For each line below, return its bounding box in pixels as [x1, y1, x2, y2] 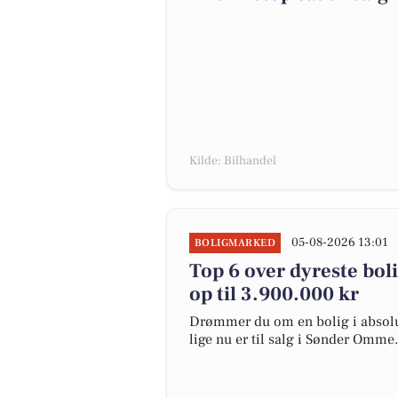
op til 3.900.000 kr [189, 282, 359, 306]
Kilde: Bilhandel [189, 153, 276, 169]
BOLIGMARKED [195, 236, 276, 250]
